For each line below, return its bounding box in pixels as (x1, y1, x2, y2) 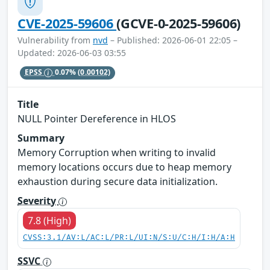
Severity (17, 194, 58, 208)
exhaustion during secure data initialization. (17, 175, 218, 189)
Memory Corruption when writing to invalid (17, 146, 216, 160)
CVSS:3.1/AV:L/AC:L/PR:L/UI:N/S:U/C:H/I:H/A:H (23, 233, 235, 243)
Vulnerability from (17, 34, 93, 46)
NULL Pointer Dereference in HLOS (17, 112, 176, 126)
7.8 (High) (28, 214, 71, 228)
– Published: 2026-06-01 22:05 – (108, 34, 237, 46)
